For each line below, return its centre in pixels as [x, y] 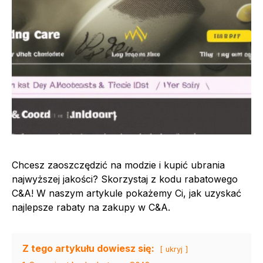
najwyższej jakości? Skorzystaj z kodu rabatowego [125, 179]
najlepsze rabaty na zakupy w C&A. [91, 207]
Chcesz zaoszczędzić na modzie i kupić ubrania [118, 165]
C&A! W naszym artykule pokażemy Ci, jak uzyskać [127, 193]
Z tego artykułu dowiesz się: [88, 248]
